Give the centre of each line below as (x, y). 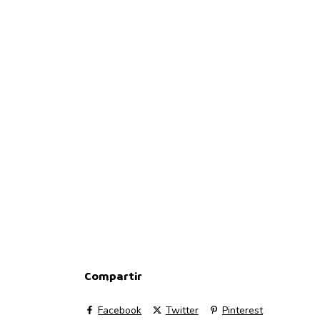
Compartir (113, 276)
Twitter (182, 310)
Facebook (120, 310)
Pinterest (242, 310)
